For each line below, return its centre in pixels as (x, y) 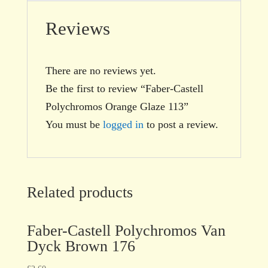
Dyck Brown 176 (81, 246)
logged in (123, 124)
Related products (80, 192)
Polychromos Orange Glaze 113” (117, 106)
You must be (74, 124)
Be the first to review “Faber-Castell (124, 88)
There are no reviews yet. (100, 70)
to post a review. (181, 124)
